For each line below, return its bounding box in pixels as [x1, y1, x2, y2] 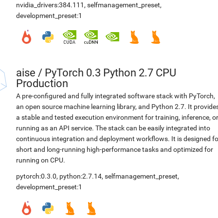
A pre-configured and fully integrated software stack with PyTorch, [16, 92, 215, 100]
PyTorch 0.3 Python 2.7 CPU [45, 67, 176, 79]
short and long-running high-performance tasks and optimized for [16, 145, 213, 153]
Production [16, 77, 68, 90]
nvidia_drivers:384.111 [16, 1, 84, 9]
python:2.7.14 [59, 172, 102, 180]
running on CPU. [16, 156, 65, 164]
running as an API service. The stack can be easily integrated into [16, 124, 210, 132]
